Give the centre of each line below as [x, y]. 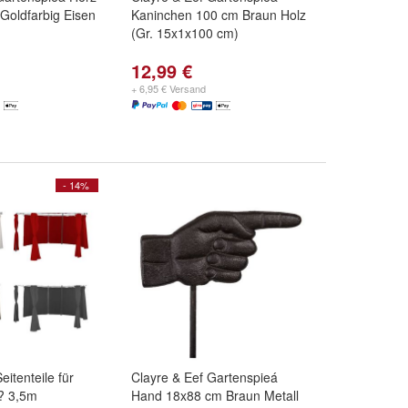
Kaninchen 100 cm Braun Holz [219, 15]
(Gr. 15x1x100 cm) [185, 33]
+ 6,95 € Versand [168, 88]
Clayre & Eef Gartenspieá [204, 377]
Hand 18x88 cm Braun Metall [215, 395]
